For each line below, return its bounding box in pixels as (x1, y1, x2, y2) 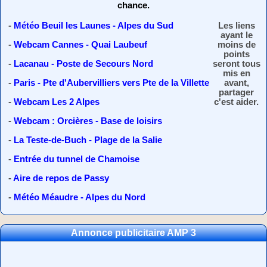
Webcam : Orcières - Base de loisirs (14, 115, 162, 126)
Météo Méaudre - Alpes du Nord (14, 191, 145, 202)
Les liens (218, 20, 255, 30)
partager (219, 86, 254, 97)
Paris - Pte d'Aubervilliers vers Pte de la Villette (14, 77, 209, 88)
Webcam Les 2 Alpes (14, 96, 100, 107)
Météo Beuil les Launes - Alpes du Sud (14, 20, 173, 30)
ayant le (220, 29, 253, 40)
